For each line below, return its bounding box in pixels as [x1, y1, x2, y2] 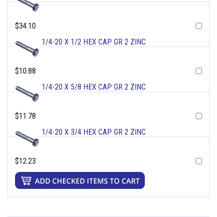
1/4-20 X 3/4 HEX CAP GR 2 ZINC [42, 127, 146, 137]
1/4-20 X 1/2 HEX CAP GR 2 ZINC [42, 37, 146, 47]
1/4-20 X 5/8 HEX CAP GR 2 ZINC [42, 82, 146, 92]
